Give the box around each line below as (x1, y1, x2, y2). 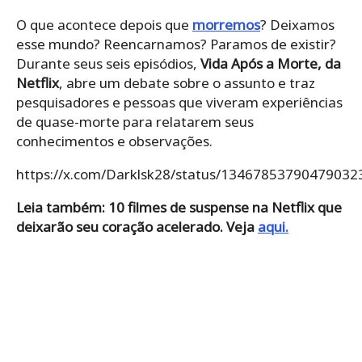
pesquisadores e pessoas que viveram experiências (16, 93, 343, 112)
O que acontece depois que (16, 15, 192, 35)
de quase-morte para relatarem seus (16, 112, 254, 132)
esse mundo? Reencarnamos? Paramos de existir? (16, 35, 336, 54)
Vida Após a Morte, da (200, 54, 341, 74)
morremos (192, 15, 260, 35)
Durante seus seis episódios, (16, 54, 200, 74)
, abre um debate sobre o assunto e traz (59, 74, 315, 93)
